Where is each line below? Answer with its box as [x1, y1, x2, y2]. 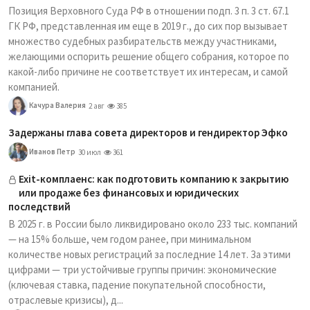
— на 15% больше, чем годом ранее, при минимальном [8, 232, 251, 246]
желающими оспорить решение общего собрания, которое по [8, 50, 289, 63]
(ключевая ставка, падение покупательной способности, [8, 278, 266, 291]
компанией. [8, 80, 60, 93]
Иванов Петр [28, 146, 75, 156]
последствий [8, 200, 71, 213]
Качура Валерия [28, 100, 86, 110]
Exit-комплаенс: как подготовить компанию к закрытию [19, 172, 289, 185]
